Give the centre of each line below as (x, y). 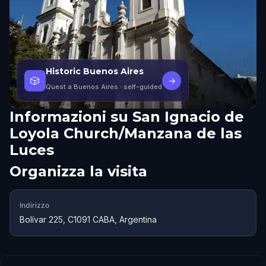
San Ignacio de (188, 117)
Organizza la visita (78, 171)
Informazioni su (69, 117)
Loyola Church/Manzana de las (126, 133)
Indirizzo (34, 205)
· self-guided (140, 87)
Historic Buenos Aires (95, 71)
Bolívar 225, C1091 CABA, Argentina (88, 219)
